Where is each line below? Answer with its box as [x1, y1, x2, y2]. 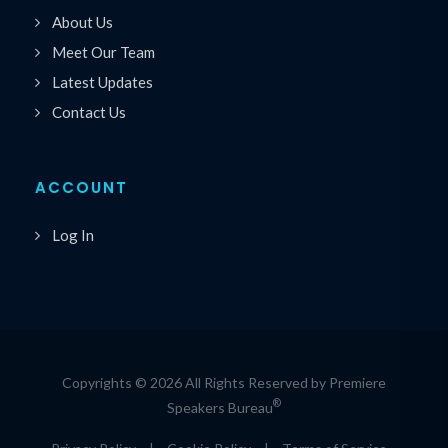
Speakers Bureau [167, 398, 273, 416]
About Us [52, 12, 113, 31]
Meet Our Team [52, 42, 155, 61]
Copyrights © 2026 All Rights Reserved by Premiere [62, 373, 386, 391]
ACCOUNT [35, 176, 128, 198]
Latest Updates [52, 72, 153, 91]
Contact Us [52, 102, 126, 121]
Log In [52, 225, 94, 244]
